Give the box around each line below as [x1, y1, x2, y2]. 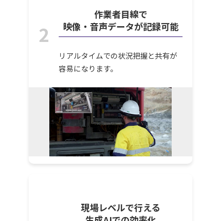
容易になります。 [59, 63, 118, 74]
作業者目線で [94, 7, 147, 21]
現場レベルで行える [81, 200, 160, 214]
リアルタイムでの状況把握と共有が [59, 50, 178, 61]
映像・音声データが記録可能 [63, 20, 179, 33]
